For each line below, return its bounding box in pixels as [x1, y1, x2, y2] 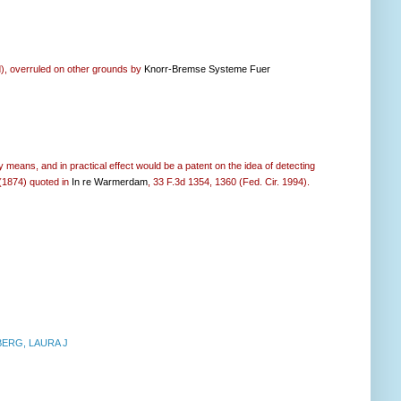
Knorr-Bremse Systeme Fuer [144, 64, 270, 75]
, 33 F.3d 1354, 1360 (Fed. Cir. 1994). [148, 176, 310, 188]
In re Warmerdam [72, 176, 148, 188]
